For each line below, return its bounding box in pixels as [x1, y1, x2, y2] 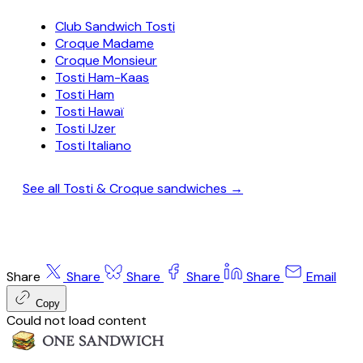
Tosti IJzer [55, 119, 116, 137]
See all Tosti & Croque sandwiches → [23, 179, 243, 197]
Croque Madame [55, 34, 154, 52]
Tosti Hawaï [55, 102, 124, 120]
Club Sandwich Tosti [55, 17, 175, 35]
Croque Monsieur [55, 51, 157, 69]
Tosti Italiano [55, 136, 131, 154]
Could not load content [6, 311, 147, 329]
